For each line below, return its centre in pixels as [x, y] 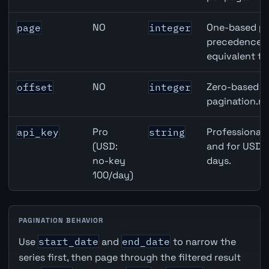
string [167, 132]
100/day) [113, 175]
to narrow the [203, 242]
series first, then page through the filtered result [129, 258]
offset [35, 87]
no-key [109, 161]
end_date [146, 242]
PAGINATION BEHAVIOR [61, 221]
